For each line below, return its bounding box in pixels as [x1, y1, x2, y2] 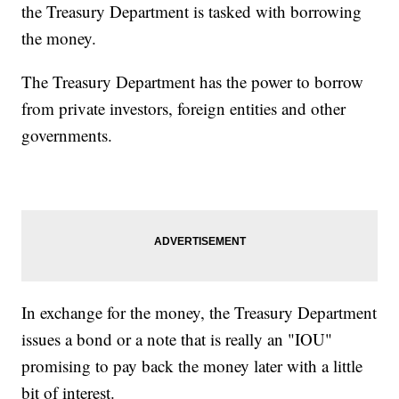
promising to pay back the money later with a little [21, 354, 363, 377]
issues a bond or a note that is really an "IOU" [21, 327, 333, 350]
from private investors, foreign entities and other [21, 96, 346, 119]
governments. [21, 123, 113, 146]
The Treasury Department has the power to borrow [21, 69, 364, 93]
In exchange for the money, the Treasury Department [21, 300, 378, 323]
